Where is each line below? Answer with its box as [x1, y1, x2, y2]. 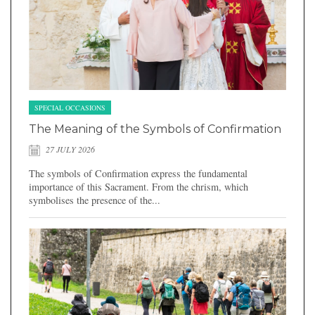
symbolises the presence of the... [29, 193, 160, 207]
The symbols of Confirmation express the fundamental [29, 167, 247, 181]
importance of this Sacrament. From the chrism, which [29, 180, 248, 194]
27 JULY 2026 [44, 143, 95, 155]
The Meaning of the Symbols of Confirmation [29, 122, 281, 136]
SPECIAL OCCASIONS [34, 103, 105, 113]
